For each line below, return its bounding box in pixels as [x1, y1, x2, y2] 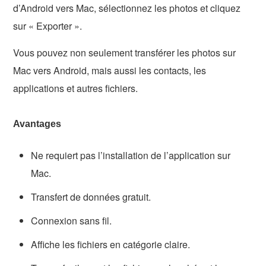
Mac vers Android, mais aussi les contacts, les [13, 64, 207, 78]
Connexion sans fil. [31, 214, 112, 228]
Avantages [13, 119, 62, 129]
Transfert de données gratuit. [31, 190, 151, 204]
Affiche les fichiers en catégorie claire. [31, 237, 191, 252]
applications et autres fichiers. [13, 81, 138, 96]
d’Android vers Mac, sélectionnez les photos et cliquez [13, 1, 241, 15]
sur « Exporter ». [13, 19, 83, 33]
